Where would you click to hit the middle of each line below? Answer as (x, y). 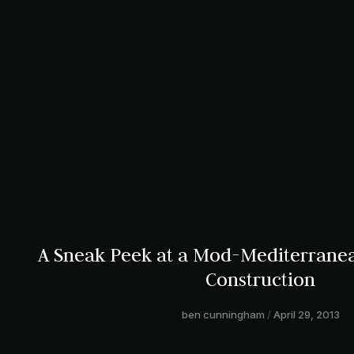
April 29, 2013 (305, 315)
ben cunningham (224, 315)
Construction (260, 280)
